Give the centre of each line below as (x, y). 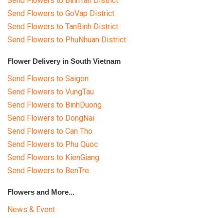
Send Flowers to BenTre (48, 170)
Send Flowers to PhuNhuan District (67, 39)
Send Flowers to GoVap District (61, 13)
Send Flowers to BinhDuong (54, 105)
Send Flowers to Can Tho (50, 131)
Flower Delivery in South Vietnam (64, 61)
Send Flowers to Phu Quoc (53, 144)
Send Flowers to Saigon (48, 78)
